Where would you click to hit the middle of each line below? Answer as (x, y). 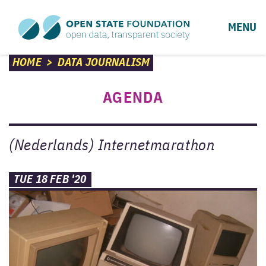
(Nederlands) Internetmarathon (112, 146)
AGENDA (133, 99)
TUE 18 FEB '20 (50, 180)
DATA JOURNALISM (104, 63)
